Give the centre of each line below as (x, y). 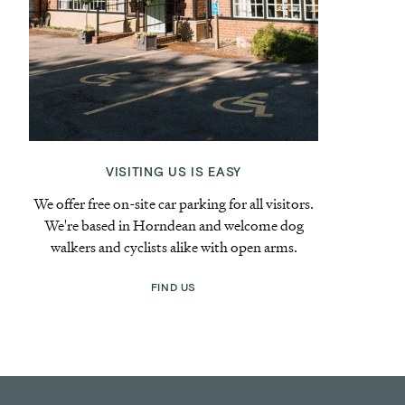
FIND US (174, 287)
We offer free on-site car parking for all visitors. (174, 204)
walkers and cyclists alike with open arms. (174, 247)
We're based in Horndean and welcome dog (174, 226)
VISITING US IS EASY (174, 173)
